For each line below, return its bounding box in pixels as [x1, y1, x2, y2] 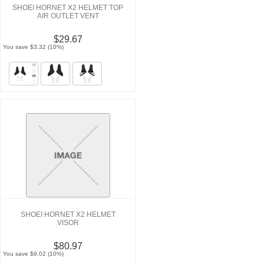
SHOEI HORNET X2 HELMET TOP [12, 3, 123, 12]
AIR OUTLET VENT [37, 11, 99, 20]
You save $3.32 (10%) [3, 43, 64, 50]
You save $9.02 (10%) [3, 250, 64, 257]
